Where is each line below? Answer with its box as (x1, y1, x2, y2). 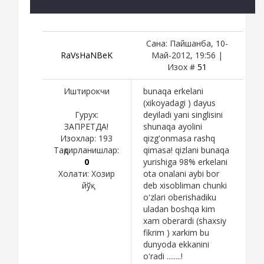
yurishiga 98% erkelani (143, 156, 227, 167)
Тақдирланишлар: (54, 144, 119, 156)
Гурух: (74, 108, 98, 120)
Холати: (58, 167, 91, 179)
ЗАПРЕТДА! (64, 120, 108, 132)
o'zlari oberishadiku (143, 191, 216, 203)
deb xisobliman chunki (143, 179, 227, 191)
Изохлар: (60, 132, 98, 144)
